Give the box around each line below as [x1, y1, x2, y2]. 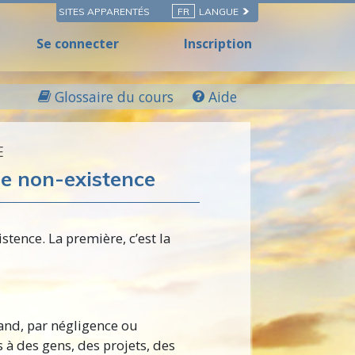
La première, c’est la [45, 229, 170, 248]
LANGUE [197, 6, 241, 17]
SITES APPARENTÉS [59, 6, 152, 17]
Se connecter [36, 35, 119, 52]
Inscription [184, 35, 252, 52]
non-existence [17, 166, 155, 192]
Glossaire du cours [55, 87, 174, 107]
